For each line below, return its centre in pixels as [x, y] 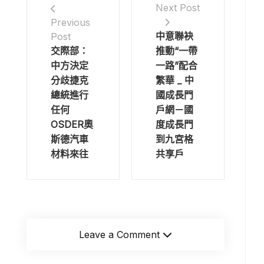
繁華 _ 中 [174, 80]
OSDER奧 [72, 124]
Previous [70, 22]
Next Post [177, 8]
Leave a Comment [119, 235]
